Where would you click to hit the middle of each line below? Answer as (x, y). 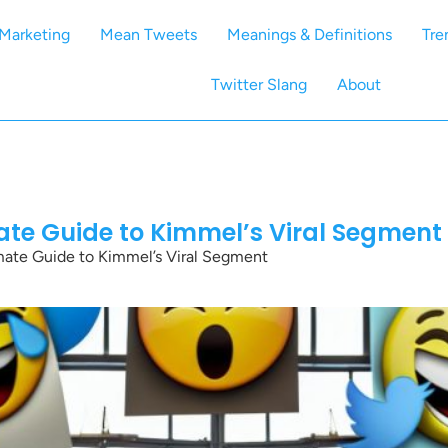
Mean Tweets (149, 34)
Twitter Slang (258, 84)
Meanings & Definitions (310, 34)
